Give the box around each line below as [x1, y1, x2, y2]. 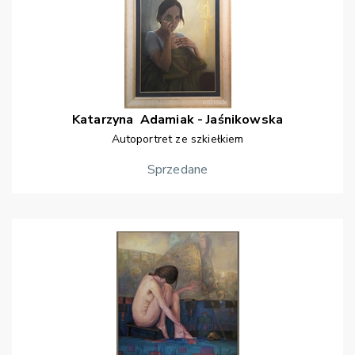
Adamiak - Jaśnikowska [139, 111, 284, 129]
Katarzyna [71, 111, 137, 129]
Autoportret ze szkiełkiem [111, 132, 244, 147]
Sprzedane [147, 161, 208, 179]
